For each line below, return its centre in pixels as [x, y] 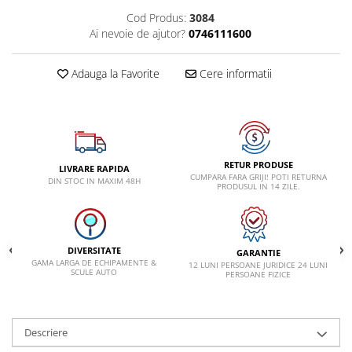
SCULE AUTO [94, 272]
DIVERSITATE [94, 251]
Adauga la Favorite [114, 73]
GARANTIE [258, 252]
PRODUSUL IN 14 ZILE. [258, 186]
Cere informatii [234, 73]
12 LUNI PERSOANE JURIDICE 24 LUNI [258, 264]
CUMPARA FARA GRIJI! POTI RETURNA [258, 176]
